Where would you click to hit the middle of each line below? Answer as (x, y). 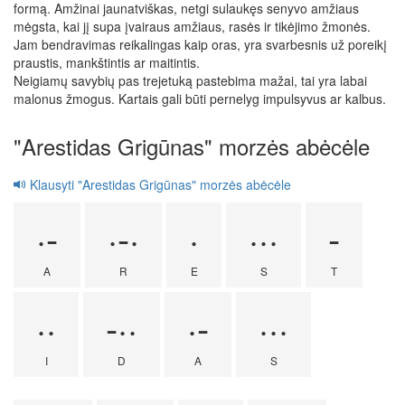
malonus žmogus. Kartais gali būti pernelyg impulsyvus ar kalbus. (200, 99)
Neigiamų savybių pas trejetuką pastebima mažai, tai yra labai (190, 80)
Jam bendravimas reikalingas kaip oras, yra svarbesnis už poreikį (200, 44)
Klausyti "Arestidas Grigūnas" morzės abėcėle (159, 184)
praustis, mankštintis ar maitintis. (107, 62)
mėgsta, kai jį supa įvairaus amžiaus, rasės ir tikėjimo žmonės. (192, 26)
